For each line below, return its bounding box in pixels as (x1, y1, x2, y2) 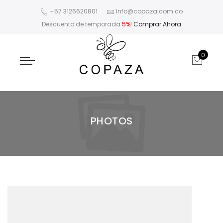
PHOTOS (90, 114, 133, 128)
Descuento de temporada (42, 20, 122, 28)
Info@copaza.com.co (116, 7, 183, 16)
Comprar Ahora (133, 20, 181, 28)
